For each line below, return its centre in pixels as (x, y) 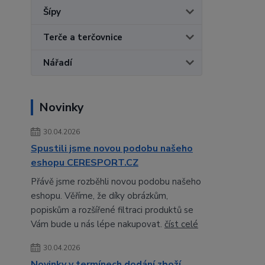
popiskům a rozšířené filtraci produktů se (112, 210)
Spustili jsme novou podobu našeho (112, 148)
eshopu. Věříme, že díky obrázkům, (99, 196)
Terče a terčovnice (83, 37)
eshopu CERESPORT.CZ (85, 163)
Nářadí (58, 63)
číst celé (181, 224)
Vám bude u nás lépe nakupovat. (98, 224)
